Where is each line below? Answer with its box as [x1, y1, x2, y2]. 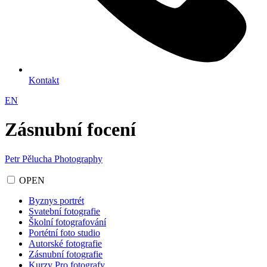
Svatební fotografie [29, 206, 100, 216]
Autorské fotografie [29, 238, 102, 249]
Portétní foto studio [29, 227, 100, 238]
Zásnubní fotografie [29, 249, 103, 259]
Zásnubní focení [5, 119, 136, 141]
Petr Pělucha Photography [5, 153, 103, 164]
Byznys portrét [29, 195, 84, 206]
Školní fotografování [29, 216, 106, 227]
